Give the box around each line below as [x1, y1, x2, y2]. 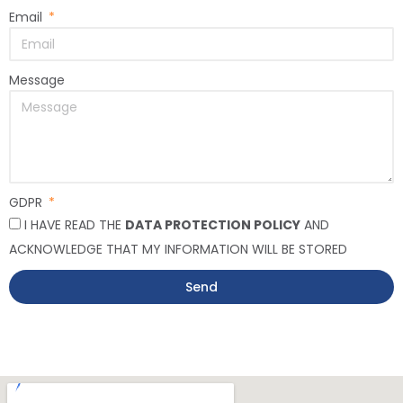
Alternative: [9, 305, 91, 327]
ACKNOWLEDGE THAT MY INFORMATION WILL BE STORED [9, 239, 347, 258]
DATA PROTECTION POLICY [125, 215, 300, 234]
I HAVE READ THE [24, 215, 125, 234]
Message [9, 70, 65, 89]
